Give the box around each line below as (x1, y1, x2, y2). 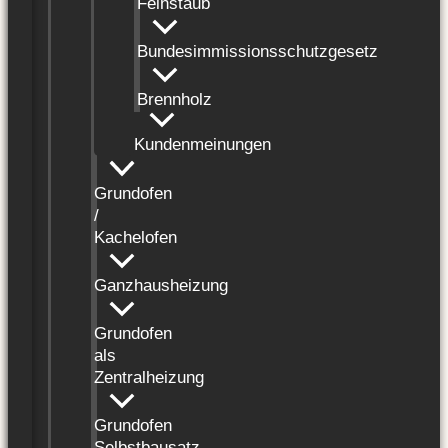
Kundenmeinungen (134, 135, 271, 155)
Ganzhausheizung (94, 275, 228, 295)
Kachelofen (94, 227, 177, 247)
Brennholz (137, 90, 212, 110)
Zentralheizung (94, 367, 204, 387)
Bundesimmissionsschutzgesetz (137, 42, 378, 62)
